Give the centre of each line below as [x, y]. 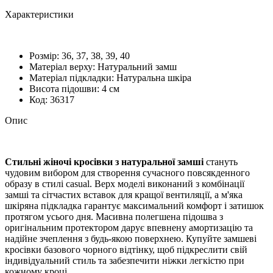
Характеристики [39, 14]
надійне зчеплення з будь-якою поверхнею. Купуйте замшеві [131, 238]
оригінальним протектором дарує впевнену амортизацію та [129, 227]
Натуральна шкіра [154, 77]
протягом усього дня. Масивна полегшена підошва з [114, 216]
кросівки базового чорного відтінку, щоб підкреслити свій [126, 249]
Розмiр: [45, 55]
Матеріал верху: [63, 66]
